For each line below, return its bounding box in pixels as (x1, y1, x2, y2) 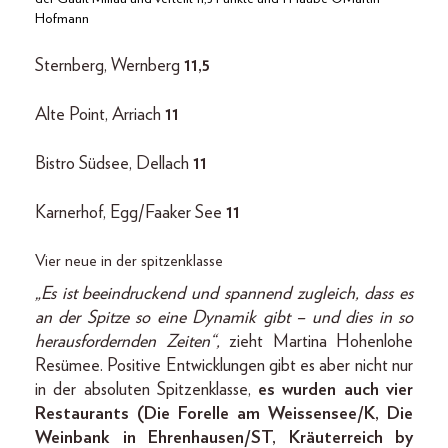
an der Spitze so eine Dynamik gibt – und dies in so (35, 309, 413, 328)
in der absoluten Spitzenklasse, (35, 381, 259, 400)
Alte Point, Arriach (35, 106, 165, 125)
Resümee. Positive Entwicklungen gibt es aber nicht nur (35, 357, 413, 376)
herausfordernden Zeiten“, (35, 333, 229, 352)
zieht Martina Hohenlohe (229, 333, 413, 352)
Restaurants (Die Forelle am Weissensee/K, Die (35, 405, 413, 424)
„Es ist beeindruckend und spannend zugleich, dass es (35, 285, 413, 304)
